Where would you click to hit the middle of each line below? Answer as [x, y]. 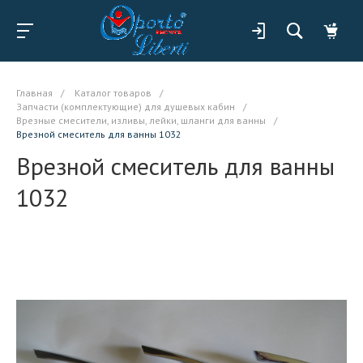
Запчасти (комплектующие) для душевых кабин [126, 107]
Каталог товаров [113, 93]
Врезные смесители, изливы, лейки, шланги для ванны [141, 120]
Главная [34, 93]
